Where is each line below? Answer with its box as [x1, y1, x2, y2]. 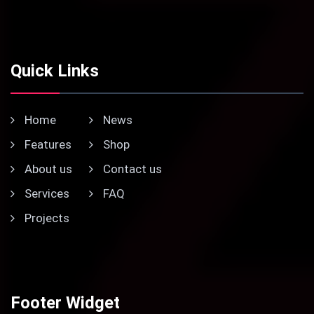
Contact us [100, 162, 162, 176]
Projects [22, 211, 69, 225]
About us [22, 162, 72, 176]
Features [22, 137, 71, 151]
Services [22, 186, 69, 200]
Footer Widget [11, 293, 120, 313]
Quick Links [11, 61, 99, 81]
